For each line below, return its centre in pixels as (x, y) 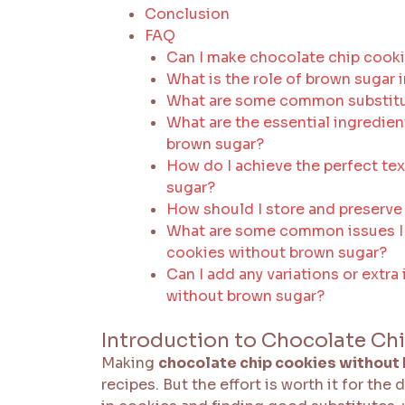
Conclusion (187, 14)
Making (130, 363)
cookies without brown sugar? (277, 252)
